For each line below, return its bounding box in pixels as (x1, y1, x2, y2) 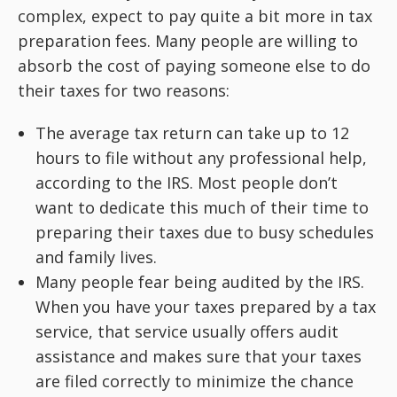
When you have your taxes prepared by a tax (35, 296, 376, 317)
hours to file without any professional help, (35, 147, 367, 168)
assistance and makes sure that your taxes (35, 346, 362, 367)
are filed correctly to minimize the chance (35, 370, 354, 392)
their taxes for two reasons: (18, 80, 230, 101)
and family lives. (35, 246, 157, 268)
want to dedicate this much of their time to (35, 197, 369, 218)
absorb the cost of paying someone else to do (18, 55, 370, 76)
